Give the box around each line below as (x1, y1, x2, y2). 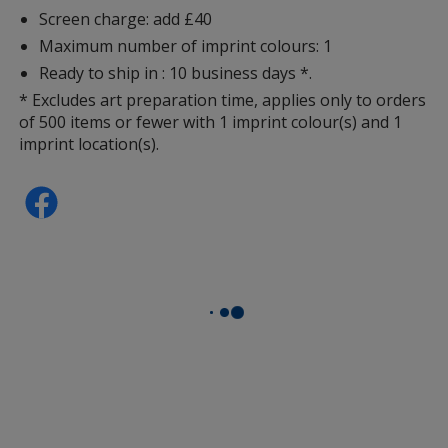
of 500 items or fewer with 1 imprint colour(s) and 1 (19, 110, 403, 133)
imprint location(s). (19, 132, 160, 155)
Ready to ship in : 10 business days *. (39, 61, 313, 84)
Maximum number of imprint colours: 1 (39, 34, 333, 57)
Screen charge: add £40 (39, 7, 213, 30)
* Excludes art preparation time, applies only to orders (19, 88, 427, 111)
